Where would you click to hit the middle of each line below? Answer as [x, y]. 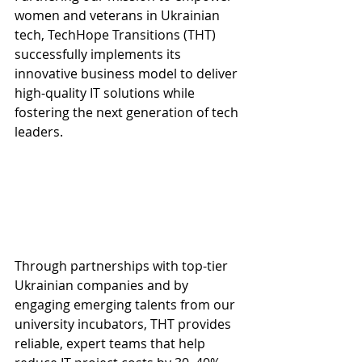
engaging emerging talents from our [126, 305]
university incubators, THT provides [124, 324]
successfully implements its [99, 54]
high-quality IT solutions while [106, 93]
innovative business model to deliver [128, 74]
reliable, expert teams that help [112, 343]
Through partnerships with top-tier [123, 266]
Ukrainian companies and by [103, 285]
